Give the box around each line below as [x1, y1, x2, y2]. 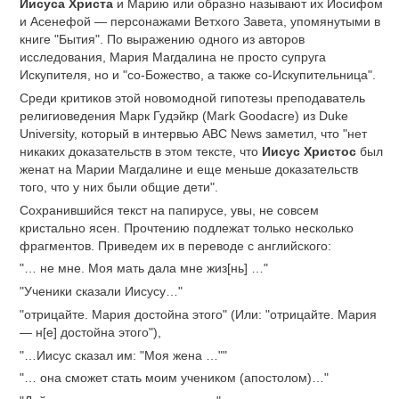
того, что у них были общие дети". [20, 179, 218, 194]
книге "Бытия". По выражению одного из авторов [20, 32, 305, 46]
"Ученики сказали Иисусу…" [20, 284, 183, 298]
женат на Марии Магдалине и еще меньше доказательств [20, 161, 358, 176]
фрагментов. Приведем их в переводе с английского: [20, 238, 331, 253]
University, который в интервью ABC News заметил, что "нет [20, 126, 367, 141]
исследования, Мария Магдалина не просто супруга [20, 50, 326, 64]
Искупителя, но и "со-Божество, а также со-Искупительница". [20, 68, 376, 82]
